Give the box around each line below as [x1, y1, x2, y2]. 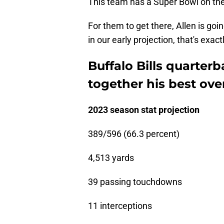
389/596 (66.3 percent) [88, 128, 179, 139]
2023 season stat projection [88, 104, 199, 115]
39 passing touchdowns [88, 176, 182, 187]
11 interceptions [88, 200, 152, 211]
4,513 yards [88, 152, 134, 163]
